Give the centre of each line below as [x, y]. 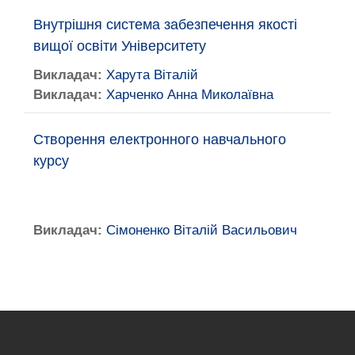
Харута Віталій [152, 74]
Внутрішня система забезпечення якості [165, 24]
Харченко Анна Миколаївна [190, 94]
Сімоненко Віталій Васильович [202, 230]
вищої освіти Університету [120, 46]
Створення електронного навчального [160, 139]
